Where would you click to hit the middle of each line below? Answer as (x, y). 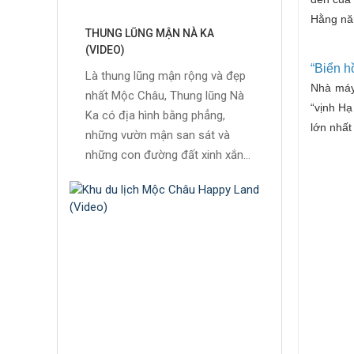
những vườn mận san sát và (158, 136)
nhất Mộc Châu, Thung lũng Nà (165, 96)
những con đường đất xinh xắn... (168, 155)
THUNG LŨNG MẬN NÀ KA (150, 34)
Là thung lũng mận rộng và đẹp (166, 76)
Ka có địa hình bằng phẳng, (155, 116)
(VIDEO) (105, 50)
